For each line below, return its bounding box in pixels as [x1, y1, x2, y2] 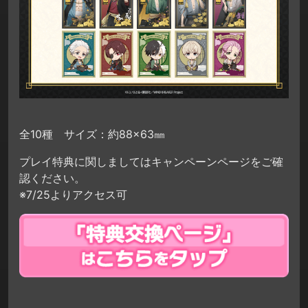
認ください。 [19, 171, 85, 186]
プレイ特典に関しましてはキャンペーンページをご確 [19, 155, 283, 169]
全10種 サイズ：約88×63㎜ [19, 127, 165, 142]
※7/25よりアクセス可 [19, 188, 127, 202]
